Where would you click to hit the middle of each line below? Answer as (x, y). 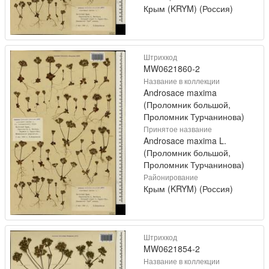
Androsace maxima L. (185, 140)
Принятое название (178, 128)
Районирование (171, 177)
